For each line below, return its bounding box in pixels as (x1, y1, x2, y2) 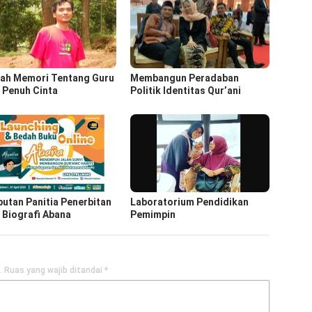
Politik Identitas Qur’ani (130, 84, 242, 96)
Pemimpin (130, 208, 176, 220)
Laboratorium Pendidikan (130, 196, 249, 208)
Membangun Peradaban (130, 72, 240, 84)
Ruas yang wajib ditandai (4, 265, 104, 275)
